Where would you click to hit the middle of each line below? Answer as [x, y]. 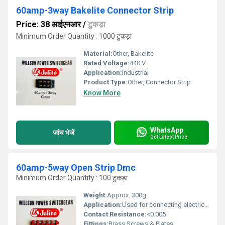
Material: [98, 53]
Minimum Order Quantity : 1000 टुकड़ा [74, 36]
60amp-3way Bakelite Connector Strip [95, 10]
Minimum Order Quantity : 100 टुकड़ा [72, 178]
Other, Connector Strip [159, 82]
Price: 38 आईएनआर [48, 24]
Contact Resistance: [115, 214]
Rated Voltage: [106, 63]
